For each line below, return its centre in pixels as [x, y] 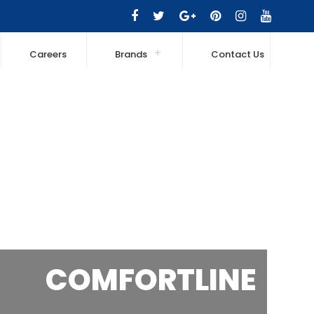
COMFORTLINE [151, 280]
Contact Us [237, 54]
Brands [131, 54]
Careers [48, 54]
